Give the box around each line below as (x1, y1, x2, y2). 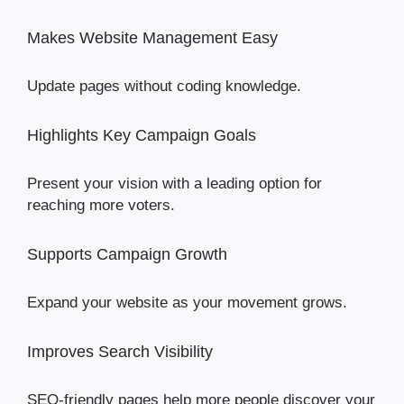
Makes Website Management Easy (27, 29, 278, 48)
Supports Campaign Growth (27, 245, 227, 264)
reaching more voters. (27, 197, 175, 215)
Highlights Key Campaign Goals (27, 126, 256, 145)
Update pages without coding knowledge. (27, 78, 301, 96)
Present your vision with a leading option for (27, 175, 322, 193)
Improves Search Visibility (27, 343, 213, 362)
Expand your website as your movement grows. (27, 294, 347, 312)
